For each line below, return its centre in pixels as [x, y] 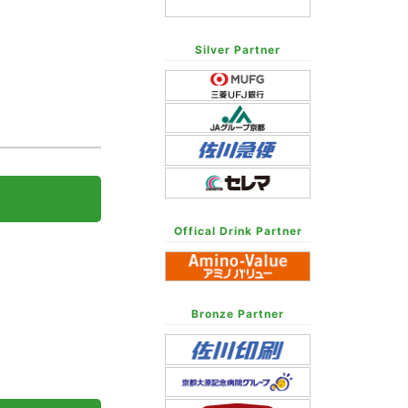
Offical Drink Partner [238, 230]
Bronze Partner [238, 314]
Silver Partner [238, 50]
